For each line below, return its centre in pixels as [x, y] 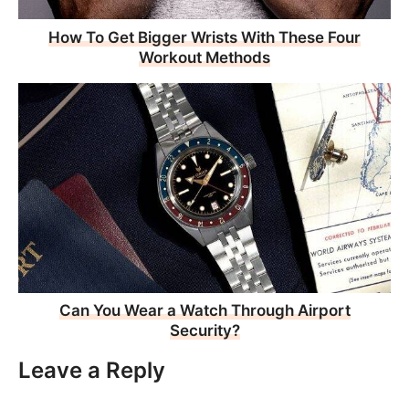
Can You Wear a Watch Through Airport [204, 311]
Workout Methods [204, 57]
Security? [204, 331]
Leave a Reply [92, 371]
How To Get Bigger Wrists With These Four [204, 37]
